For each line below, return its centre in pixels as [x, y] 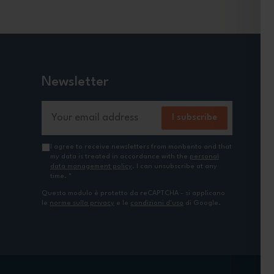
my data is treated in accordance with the [120, 157]
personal [204, 157]
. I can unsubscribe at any [175, 166]
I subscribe [194, 117]
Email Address [69, 107]
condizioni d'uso [157, 203]
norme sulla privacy [82, 203]
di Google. [202, 203]
